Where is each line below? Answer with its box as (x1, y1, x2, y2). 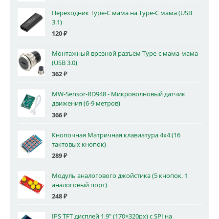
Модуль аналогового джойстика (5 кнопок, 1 (52, 171, 188, 180)
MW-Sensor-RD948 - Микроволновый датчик (52, 90, 185, 99)
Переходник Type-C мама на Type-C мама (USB (52, 8, 192, 17)
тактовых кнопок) (52, 140, 106, 149)
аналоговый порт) (52, 180, 107, 189)
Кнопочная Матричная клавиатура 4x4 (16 (52, 131, 180, 139)
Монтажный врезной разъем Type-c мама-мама (52, 49, 198, 58)
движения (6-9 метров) (52, 99, 120, 108)
